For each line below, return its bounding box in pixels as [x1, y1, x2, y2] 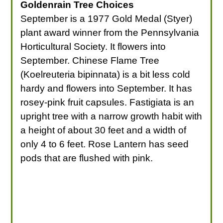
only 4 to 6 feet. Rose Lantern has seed [20, 138, 189, 149]
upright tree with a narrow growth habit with [20, 111, 203, 121]
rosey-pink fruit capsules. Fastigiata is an [20, 97, 195, 108]
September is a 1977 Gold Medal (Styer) [20, 13, 193, 24]
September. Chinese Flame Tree [20, 55, 160, 66]
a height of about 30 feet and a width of [20, 124, 187, 135]
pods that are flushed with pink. [20, 152, 153, 163]
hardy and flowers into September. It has [20, 83, 193, 94]
